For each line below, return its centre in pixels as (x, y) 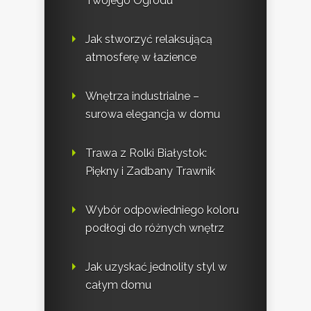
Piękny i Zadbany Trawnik (150, 171)
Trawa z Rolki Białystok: (146, 153)
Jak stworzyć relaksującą (149, 39)
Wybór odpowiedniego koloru (162, 210)
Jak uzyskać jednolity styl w (156, 267)
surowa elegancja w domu (153, 114)
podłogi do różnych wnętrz (155, 228)
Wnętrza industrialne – (142, 96)
